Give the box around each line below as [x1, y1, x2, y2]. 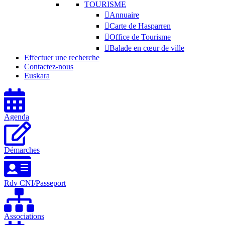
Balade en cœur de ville [109, 44, 184, 52]
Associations [4, 212, 44, 220]
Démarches [4, 146, 40, 154]
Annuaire [109, 11, 139, 19]
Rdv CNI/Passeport [4, 179, 66, 187]
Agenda [4, 113, 29, 121]
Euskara [24, 71, 50, 80]
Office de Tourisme [109, 33, 171, 41]
